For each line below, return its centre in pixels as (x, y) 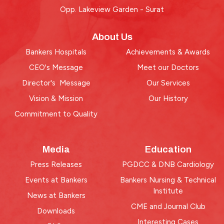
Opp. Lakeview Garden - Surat (112, 9)
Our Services (168, 83)
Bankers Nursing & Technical (168, 180)
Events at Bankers (56, 180)
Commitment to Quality (56, 114)
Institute (168, 191)
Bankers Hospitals (56, 52)
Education (168, 149)
